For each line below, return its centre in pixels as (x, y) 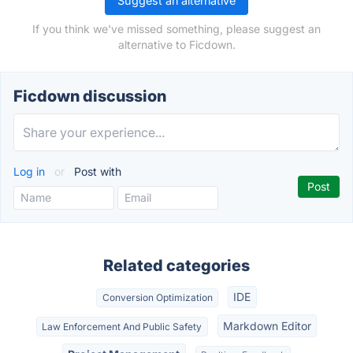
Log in (31, 171)
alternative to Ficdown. (176, 45)
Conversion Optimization (157, 298)
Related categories (176, 266)
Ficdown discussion (90, 96)
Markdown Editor (267, 325)
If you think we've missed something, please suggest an (176, 29)
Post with (96, 171)
